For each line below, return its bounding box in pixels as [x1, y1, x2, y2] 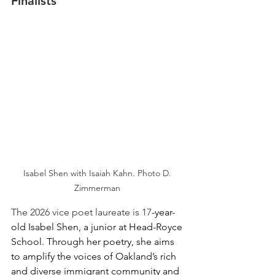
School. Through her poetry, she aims [11, 235, 177, 247]
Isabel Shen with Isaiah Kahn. [23, 167, 135, 179]
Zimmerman [74, 182, 123, 193]
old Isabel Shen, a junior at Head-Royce [11, 220, 185, 233]
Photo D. [137, 167, 174, 179]
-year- [152, 206, 175, 218]
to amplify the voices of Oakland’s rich [11, 250, 179, 262]
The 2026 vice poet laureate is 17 [11, 206, 152, 218]
